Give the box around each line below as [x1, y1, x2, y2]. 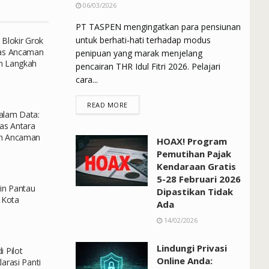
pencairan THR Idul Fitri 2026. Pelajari [76, 60, 220, 72]
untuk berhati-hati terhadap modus [76, 34, 211, 46]
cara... [76, 73, 98, 85]
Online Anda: [157, 254, 213, 267]
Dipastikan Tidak [157, 185, 233, 198]
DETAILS [127, 99, 156, 109]
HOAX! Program [157, 134, 227, 147]
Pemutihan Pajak [157, 147, 231, 160]
